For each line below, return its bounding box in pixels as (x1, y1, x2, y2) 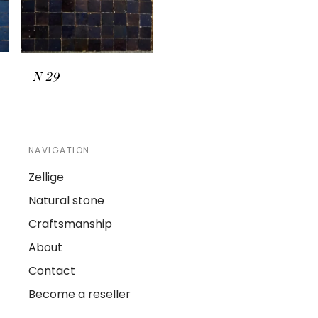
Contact (28, 263, 75, 280)
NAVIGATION (28, 144, 90, 157)
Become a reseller (28, 286, 131, 303)
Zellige (28, 169, 64, 186)
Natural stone (28, 192, 104, 209)
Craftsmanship (28, 216, 112, 233)
